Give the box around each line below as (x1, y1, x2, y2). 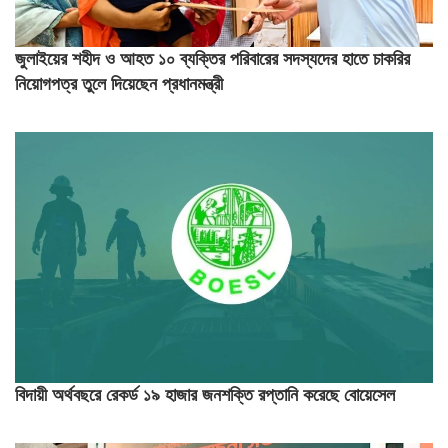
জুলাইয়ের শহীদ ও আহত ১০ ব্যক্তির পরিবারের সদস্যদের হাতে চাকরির (15, 49, 410, 70)
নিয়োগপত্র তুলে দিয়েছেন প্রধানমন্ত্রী (15, 74, 223, 95)
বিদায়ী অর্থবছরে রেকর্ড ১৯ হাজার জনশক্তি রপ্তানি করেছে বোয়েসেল (15, 384, 395, 405)
